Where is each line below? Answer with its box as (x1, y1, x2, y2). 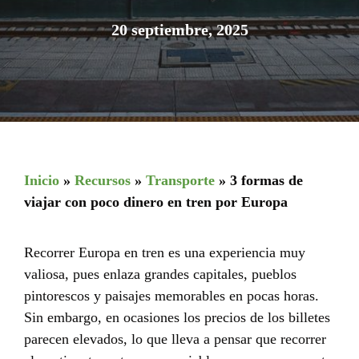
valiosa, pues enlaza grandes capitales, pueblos (24, 266, 296, 283)
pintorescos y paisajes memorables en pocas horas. (24, 288, 319, 305)
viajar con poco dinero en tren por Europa (24, 194, 288, 211)
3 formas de (230, 172, 303, 189)
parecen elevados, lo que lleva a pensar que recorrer (24, 331, 326, 348)
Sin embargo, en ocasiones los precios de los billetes (24, 309, 330, 326)
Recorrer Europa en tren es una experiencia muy (24, 244, 305, 261)
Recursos (75, 172, 131, 189)
